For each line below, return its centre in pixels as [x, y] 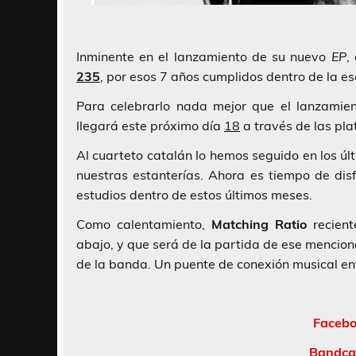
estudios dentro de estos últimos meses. [194, 195]
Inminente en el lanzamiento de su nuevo [204, 57]
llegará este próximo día [150, 126]
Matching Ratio [259, 224]
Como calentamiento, [144, 224]
